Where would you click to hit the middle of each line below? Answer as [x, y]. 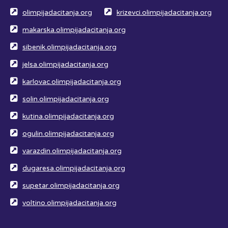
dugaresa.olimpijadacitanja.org [74, 168]
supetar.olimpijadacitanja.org [71, 186]
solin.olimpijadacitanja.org [66, 99]
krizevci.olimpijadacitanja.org [164, 12]
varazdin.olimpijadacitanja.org [72, 151]
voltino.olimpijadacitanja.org [69, 203]
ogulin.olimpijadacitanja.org [68, 134]
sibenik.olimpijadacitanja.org [69, 47]
